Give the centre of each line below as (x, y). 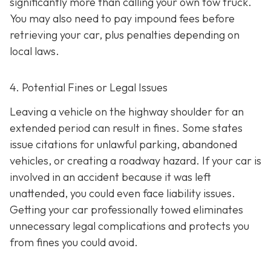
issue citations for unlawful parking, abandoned (123, 144)
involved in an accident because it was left (110, 177)
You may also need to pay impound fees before (122, 19)
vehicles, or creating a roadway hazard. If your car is (135, 160)
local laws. (34, 51)
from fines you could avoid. (74, 242)
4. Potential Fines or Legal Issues (89, 88)
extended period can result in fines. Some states (126, 128)
